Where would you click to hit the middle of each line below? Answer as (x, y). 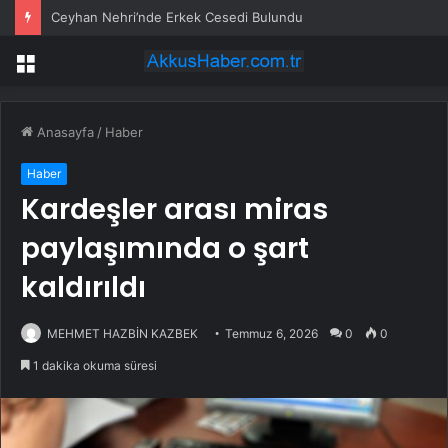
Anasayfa (63, 132)
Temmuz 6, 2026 (271, 334)
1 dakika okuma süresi (93, 366)
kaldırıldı (83, 288)
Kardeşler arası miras (174, 210)
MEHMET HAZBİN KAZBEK (122, 334)
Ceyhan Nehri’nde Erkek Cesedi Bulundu (177, 17)
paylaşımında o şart (165, 249)
